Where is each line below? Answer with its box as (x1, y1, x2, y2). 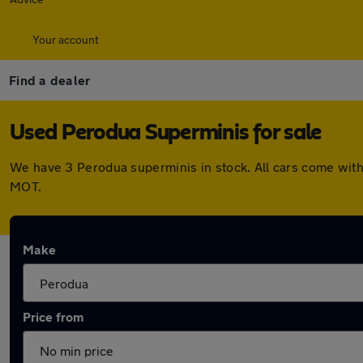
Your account (32, 32, 99, 46)
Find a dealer (9, 72, 91, 88)
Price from (23, 309, 83, 324)
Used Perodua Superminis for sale (10, 122, 322, 144)
